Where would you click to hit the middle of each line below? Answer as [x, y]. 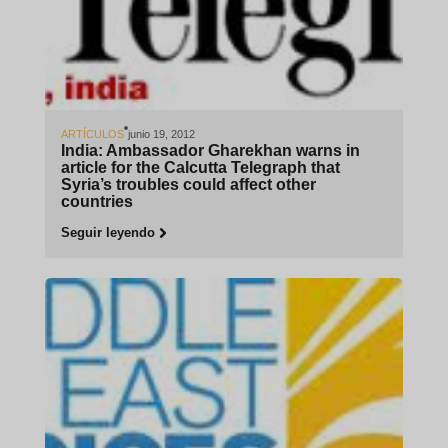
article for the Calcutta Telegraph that [200, 167]
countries [96, 201]
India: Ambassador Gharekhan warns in [210, 150]
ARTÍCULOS [92, 133]
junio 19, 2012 [161, 133]
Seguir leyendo [107, 232]
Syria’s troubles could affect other [188, 184]
